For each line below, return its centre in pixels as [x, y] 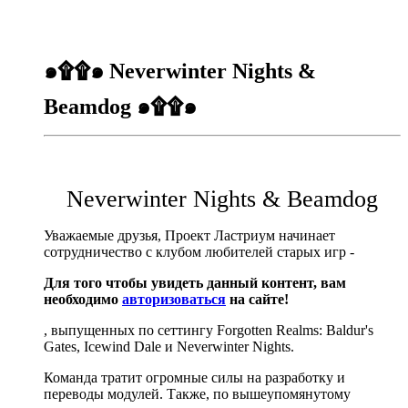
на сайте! [257, 300]
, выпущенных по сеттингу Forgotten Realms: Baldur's [209, 331]
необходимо [83, 300]
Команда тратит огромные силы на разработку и [194, 378]
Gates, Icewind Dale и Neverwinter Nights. [169, 347]
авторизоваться [174, 300]
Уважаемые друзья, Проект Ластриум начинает [189, 236]
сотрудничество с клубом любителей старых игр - [199, 252]
